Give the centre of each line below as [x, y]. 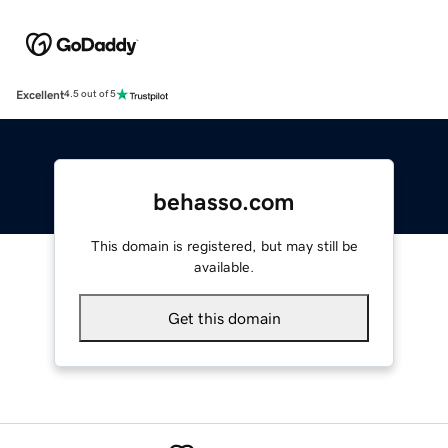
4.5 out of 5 [90, 94]
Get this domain [224, 317]
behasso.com [224, 201]
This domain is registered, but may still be [224, 245]
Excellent [40, 94]
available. [224, 266]
